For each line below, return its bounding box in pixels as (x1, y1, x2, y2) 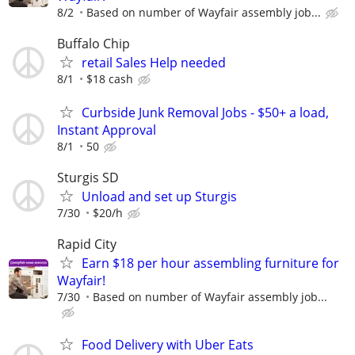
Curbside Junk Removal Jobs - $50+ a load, (82, 103, 329, 121)
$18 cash (86, 71, 133, 87)
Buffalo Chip (57, 35, 130, 53)
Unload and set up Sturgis (82, 187, 237, 205)
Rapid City (57, 235, 116, 253)
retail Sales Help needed (82, 54, 226, 72)
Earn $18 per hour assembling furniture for (82, 254, 339, 272)
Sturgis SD (57, 168, 119, 186)
